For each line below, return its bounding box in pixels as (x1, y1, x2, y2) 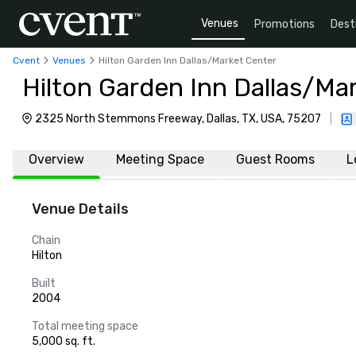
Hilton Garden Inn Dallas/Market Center (99, 54, 277, 66)
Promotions (254, 17, 315, 31)
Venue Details (32, 200, 129, 218)
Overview (29, 152, 84, 167)
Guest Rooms (236, 152, 315, 167)
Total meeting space (32, 319, 138, 333)
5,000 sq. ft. (32, 335, 95, 348)
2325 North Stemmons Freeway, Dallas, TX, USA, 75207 (35, 112, 321, 126)
